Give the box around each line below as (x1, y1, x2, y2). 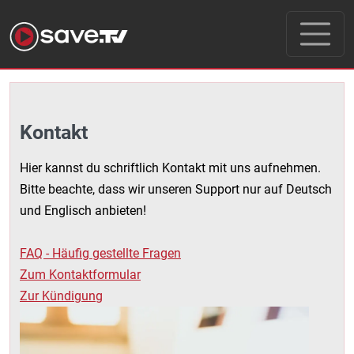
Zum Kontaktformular (20, 267, 141, 282)
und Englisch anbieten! (20, 203, 146, 218)
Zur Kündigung (20, 288, 103, 303)
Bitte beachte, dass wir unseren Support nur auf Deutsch (20, 182, 332, 197)
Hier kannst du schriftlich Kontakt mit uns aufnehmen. (20, 160, 321, 175)
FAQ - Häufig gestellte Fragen (20, 246, 181, 261)
